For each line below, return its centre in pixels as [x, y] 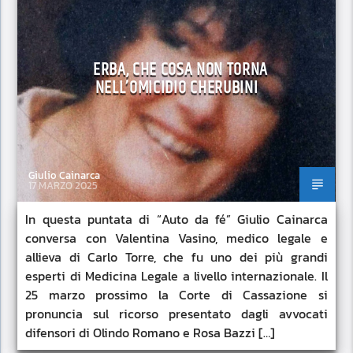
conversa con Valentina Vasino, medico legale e [176, 238]
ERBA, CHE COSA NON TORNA [180, 70]
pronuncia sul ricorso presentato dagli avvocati [176, 314]
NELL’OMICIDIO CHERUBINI [176, 88]
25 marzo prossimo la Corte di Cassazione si [176, 295]
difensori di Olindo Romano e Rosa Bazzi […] [150, 333]
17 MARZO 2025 [63, 185]
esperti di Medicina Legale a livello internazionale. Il [176, 276]
